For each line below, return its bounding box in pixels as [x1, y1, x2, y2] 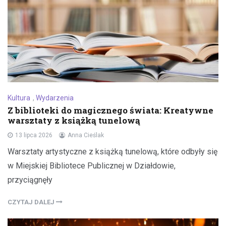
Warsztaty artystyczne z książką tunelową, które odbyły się [8, 147, 217, 157]
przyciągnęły [8, 175, 52, 185]
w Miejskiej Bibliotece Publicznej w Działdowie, [8, 161, 176, 171]
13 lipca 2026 [15, 132, 52, 139]
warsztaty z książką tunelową [8, 115, 140, 127]
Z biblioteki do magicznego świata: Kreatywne [8, 104, 213, 117]
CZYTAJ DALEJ [8, 198, 56, 206]
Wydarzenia [36, 94, 74, 102]
